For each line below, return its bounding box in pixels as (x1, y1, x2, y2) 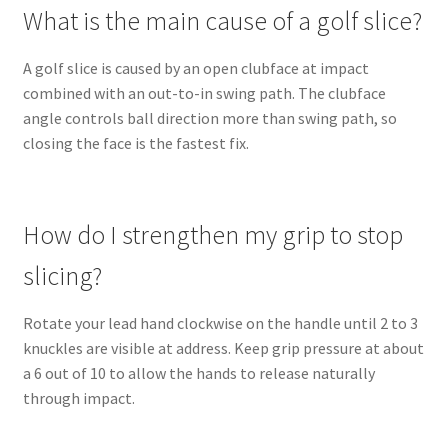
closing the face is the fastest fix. (22, 133, 249, 154)
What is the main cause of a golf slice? (22, 5, 422, 38)
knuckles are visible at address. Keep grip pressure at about (22, 338, 424, 359)
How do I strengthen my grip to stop (22, 219, 403, 252)
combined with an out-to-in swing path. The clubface (22, 83, 386, 104)
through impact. (22, 388, 135, 409)
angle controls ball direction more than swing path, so (22, 108, 397, 129)
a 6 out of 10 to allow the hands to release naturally (22, 363, 375, 384)
